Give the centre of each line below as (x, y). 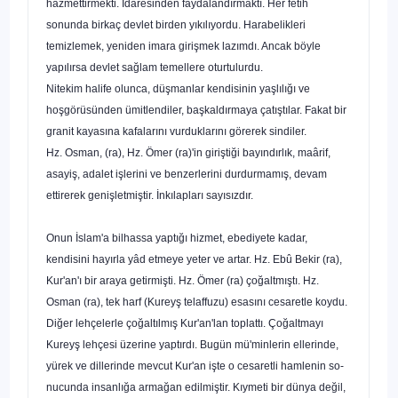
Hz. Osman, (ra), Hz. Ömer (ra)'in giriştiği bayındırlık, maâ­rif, (188, 152)
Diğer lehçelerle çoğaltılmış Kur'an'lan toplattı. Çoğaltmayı (185, 323)
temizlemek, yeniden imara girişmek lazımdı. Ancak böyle (183, 46)
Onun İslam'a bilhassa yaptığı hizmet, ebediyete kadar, (177, 238)
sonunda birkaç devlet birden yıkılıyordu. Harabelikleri (176, 24)
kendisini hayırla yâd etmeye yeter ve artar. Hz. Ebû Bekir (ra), (194, 259)
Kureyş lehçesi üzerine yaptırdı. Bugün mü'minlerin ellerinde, (192, 344)
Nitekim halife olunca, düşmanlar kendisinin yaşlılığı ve (178, 88)
